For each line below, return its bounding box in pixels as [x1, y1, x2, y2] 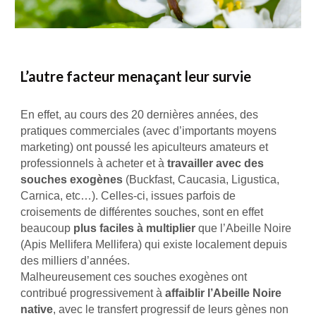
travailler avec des [167, 157, 265, 169]
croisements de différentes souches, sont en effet [20, 205, 264, 218]
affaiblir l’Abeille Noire [165, 286, 282, 299]
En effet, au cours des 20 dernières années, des [20, 108, 259, 121]
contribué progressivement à [20, 286, 166, 299]
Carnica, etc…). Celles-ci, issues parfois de [20, 189, 236, 202]
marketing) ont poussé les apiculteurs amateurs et [20, 140, 269, 153]
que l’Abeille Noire [195, 221, 292, 234]
